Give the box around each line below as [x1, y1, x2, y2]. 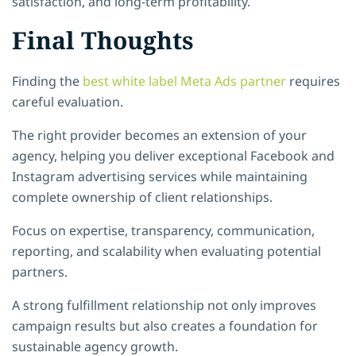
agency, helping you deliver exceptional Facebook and [12, 146, 335, 164]
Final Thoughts [12, 23, 194, 56]
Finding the [12, 72, 83, 90]
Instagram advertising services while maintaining [12, 167, 308, 185]
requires [286, 72, 340, 90]
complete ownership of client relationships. [12, 188, 273, 206]
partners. [12, 262, 68, 281]
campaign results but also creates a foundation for [12, 316, 318, 335]
